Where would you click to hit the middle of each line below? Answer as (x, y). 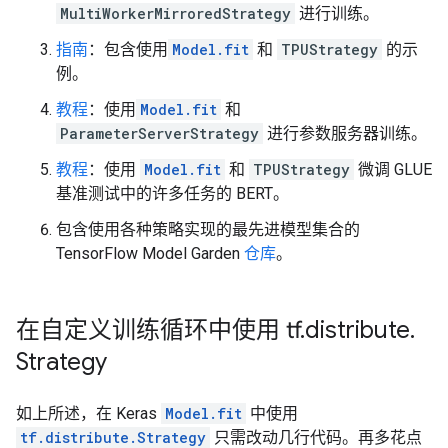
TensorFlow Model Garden (150, 253)
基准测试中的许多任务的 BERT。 (172, 193)
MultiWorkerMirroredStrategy (175, 13)
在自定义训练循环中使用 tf (158, 330)
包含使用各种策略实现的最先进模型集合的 (208, 229)
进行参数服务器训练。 (345, 133)
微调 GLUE (393, 169)
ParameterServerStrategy (159, 133)
